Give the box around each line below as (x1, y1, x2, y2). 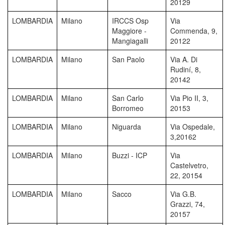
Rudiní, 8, (170, 64, 201, 74)
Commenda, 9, (170, 25, 217, 36)
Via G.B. (170, 188, 196, 199)
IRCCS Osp (112, 15, 149, 26)
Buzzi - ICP (112, 150, 147, 160)
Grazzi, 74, (170, 198, 205, 209)
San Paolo (112, 54, 145, 64)
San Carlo (112, 92, 144, 103)
